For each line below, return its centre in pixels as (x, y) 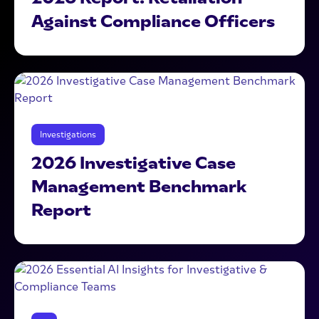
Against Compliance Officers (153, 21)
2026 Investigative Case (134, 163)
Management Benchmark (139, 186)
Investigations (68, 135)
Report (61, 210)
